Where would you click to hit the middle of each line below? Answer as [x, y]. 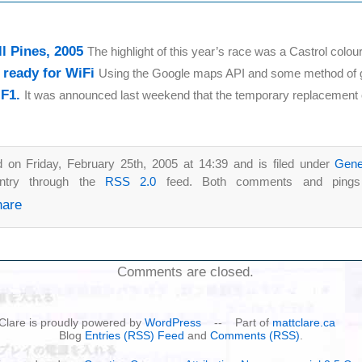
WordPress [173, 322]
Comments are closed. [185, 271]
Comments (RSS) [255, 335]
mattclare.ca [304, 322]
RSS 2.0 [131, 181]
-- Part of [237, 322]
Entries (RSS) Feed [135, 335]
